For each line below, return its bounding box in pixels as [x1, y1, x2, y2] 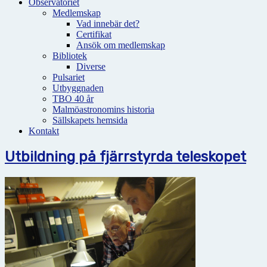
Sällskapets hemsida [52, 115, 128, 125]
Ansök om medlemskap [76, 40, 165, 50]
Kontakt [29, 126, 59, 136]
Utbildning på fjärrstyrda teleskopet [5, 148, 246, 165]
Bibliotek [52, 51, 87, 61]
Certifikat [76, 29, 111, 39]
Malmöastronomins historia [52, 104, 154, 114]
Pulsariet [52, 72, 85, 82]
